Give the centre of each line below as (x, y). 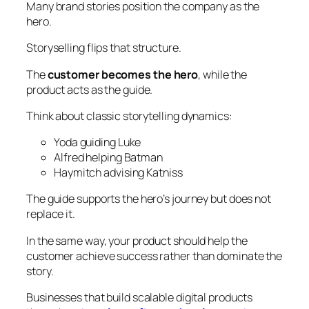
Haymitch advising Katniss (118, 173)
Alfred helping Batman (108, 158)
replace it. (51, 214)
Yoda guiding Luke (98, 142)
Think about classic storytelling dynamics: (129, 116)
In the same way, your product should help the (137, 240)
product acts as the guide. (90, 89)
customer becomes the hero (123, 74)
